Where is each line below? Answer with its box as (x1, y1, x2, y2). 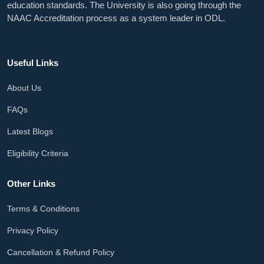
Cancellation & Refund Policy (7, 247, 114, 257)
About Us (7, 82, 41, 93)
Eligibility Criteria (7, 148, 68, 158)
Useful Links (7, 57, 58, 68)
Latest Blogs (7, 126, 53, 136)
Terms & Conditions (7, 203, 80, 213)
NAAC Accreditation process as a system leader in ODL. (7, 12, 225, 23)
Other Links (7, 178, 55, 189)
